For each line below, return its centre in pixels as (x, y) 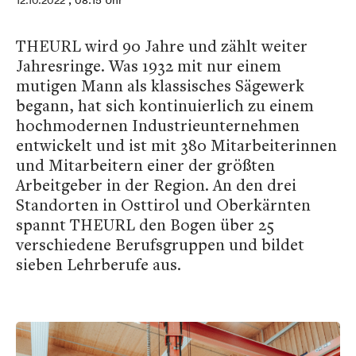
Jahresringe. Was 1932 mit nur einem (149, 66)
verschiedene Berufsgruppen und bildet (160, 244)
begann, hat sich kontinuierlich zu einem (165, 105)
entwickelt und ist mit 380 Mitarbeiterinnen (176, 145)
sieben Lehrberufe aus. (99, 264)
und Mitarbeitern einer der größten (145, 165)
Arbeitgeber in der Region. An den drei (156, 185)
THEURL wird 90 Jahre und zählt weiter (162, 46)
